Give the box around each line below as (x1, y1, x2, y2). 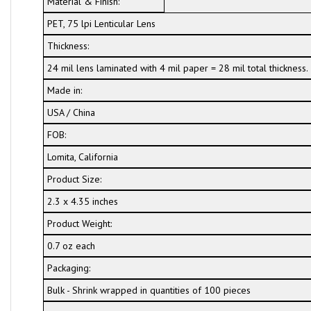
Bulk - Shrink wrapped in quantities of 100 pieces (47, 284, 251, 296)
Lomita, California (47, 151, 118, 163)
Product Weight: (47, 217, 112, 230)
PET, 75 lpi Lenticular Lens (47, 17, 155, 30)
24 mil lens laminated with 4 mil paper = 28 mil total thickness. (47, 62, 308, 74)
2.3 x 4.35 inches (47, 195, 118, 208)
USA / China (47, 106, 95, 119)
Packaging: (47, 262, 90, 274)
